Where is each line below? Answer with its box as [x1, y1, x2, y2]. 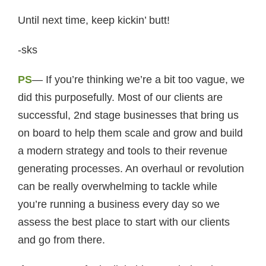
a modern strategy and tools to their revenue [18, 145, 227, 157]
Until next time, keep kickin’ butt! [18, 14, 170, 26]
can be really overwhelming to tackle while [18, 180, 217, 192]
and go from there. [18, 234, 105, 246]
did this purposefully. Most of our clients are [18, 91, 223, 103]
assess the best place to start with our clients [18, 216, 230, 228]
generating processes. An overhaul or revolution [18, 163, 244, 175]
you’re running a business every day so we [18, 198, 220, 210]
